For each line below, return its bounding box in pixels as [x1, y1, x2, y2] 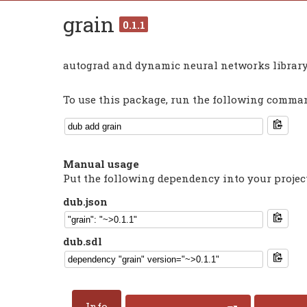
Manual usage [63, 156, 139, 171]
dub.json [63, 194, 108, 208]
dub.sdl [63, 234, 102, 249]
